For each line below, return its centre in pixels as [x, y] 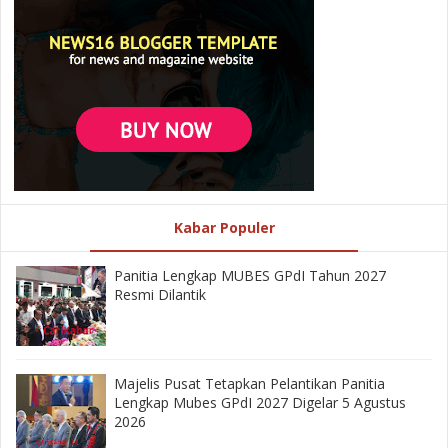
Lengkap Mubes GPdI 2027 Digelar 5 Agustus [259, 403]
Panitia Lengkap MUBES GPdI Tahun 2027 [249, 276]
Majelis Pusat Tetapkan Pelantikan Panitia [249, 384]
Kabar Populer [224, 227]
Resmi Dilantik [159, 295]
